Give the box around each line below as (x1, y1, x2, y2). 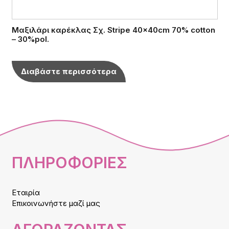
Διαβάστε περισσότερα (20, 66, 117, 76)
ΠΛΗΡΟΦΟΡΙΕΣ (11, 153, 127, 172)
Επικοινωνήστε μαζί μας (11, 198, 100, 208)
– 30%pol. (11, 34, 49, 44)
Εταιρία (11, 187, 40, 197)
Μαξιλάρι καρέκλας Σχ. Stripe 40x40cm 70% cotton (11, 25, 215, 35)
